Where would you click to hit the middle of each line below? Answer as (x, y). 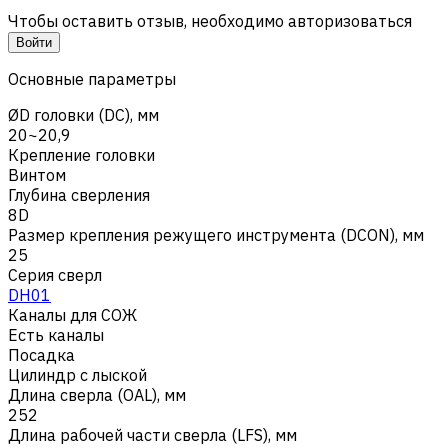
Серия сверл (55, 274)
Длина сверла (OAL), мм (97, 394)
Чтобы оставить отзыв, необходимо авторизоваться (210, 20)
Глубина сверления (79, 194)
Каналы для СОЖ (72, 314)
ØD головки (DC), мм (83, 114)
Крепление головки (81, 154)
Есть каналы (56, 334)
